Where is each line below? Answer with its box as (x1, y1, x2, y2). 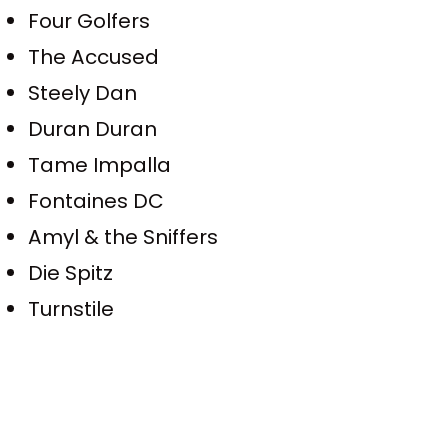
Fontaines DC (28, 186, 165, 215)
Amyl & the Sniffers (28, 222, 219, 251)
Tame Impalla (28, 150, 172, 179)
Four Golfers (28, 7, 151, 36)
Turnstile (28, 294, 115, 323)
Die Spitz (28, 258, 114, 287)
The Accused (28, 43, 160, 72)
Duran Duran (28, 115, 158, 144)
